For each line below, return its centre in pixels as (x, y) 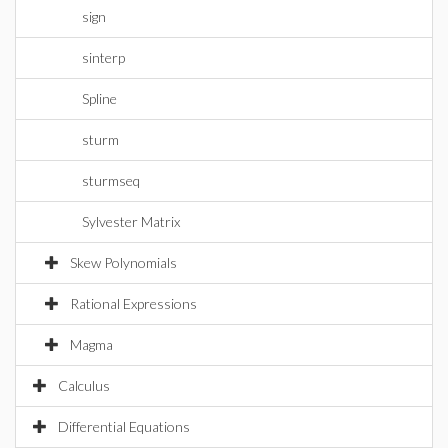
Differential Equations (124, 426)
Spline (99, 98)
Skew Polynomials (123, 262)
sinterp (103, 57)
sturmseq (111, 180)
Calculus (84, 385)
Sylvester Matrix (131, 221)
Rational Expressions (133, 303)
